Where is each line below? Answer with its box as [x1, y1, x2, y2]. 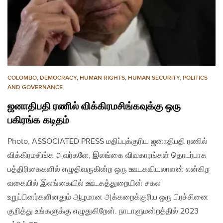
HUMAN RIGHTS [80, 74, 125, 82]
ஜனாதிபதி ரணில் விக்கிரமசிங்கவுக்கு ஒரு [7, 100, 181, 112]
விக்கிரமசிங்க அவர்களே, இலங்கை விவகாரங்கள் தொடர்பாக [7, 150, 207, 160]
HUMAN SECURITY [128, 74, 180, 82]
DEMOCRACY [40, 74, 77, 82]
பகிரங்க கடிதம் [7, 114, 69, 126]
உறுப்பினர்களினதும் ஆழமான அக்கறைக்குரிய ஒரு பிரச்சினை [7, 192, 209, 202]
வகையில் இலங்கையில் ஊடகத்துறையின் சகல [7, 178, 161, 188]
